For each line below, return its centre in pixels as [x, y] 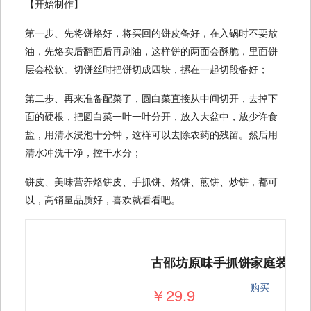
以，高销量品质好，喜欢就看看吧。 [103, 200]
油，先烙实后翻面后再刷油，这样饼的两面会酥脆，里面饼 [151, 51]
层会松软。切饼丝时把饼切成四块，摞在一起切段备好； [146, 69]
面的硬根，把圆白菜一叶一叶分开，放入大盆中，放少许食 [151, 116]
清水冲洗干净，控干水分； [83, 152]
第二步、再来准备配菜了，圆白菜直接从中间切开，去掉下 [151, 98]
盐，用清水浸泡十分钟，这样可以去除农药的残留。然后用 [151, 134]
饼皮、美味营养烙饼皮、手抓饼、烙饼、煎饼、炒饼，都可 [151, 182]
